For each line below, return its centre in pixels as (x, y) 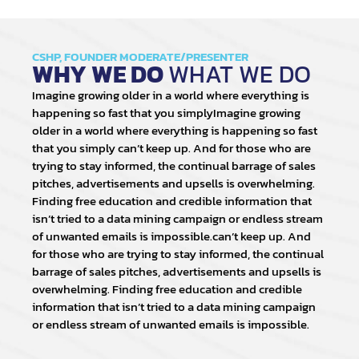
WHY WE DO (100, 75)
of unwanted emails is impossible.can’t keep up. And (171, 236)
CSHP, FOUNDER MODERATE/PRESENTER (140, 57)
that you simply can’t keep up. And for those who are (171, 148)
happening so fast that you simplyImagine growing (166, 113)
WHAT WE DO (240, 75)
